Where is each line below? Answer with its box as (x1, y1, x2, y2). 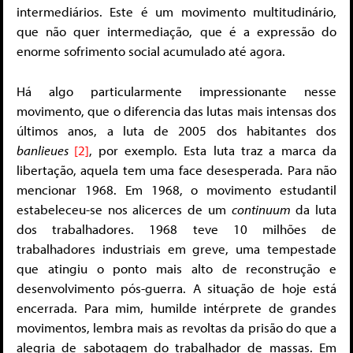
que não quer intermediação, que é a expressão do (17, 23, 336, 40)
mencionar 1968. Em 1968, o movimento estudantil (17, 180, 336, 198)
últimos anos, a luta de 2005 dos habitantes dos (17, 121, 336, 139)
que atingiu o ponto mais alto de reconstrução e (17, 259, 336, 277)
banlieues (17, 141, 75, 158)
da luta (290, 200, 337, 217)
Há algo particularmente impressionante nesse (17, 82, 336, 99)
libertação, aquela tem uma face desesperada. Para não (17, 161, 336, 178)
